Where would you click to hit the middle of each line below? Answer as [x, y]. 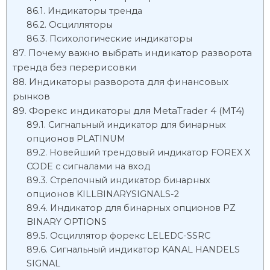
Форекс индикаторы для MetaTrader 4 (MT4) [137, 111]
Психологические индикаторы [121, 39]
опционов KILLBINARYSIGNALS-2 [102, 194]
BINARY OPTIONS [66, 222]
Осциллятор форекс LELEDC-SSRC [130, 236]
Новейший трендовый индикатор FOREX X [149, 152]
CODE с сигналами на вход [88, 166]
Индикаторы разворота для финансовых [129, 82]
